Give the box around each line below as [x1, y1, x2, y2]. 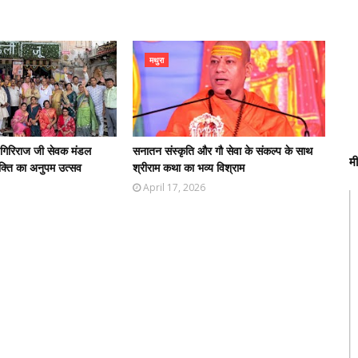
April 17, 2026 [143, 181, 206, 194]
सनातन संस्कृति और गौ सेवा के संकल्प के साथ [133, 143, 313, 158]
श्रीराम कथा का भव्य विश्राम [133, 160, 245, 175]
